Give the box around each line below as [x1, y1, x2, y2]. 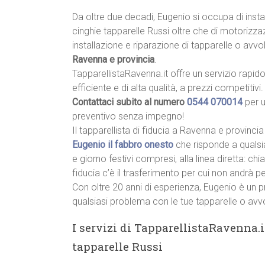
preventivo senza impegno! [72, 111, 184, 122]
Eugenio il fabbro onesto [72, 139, 173, 151]
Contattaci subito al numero [72, 96, 187, 108]
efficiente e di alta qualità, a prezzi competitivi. [72, 82, 263, 94]
